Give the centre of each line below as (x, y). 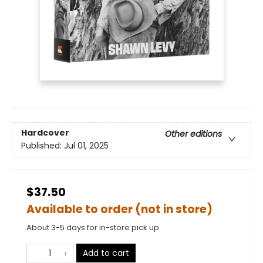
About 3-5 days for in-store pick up (93, 227)
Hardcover (45, 133)
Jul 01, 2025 (86, 146)
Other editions (193, 134)
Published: (43, 146)
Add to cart (106, 253)
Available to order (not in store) (119, 209)
